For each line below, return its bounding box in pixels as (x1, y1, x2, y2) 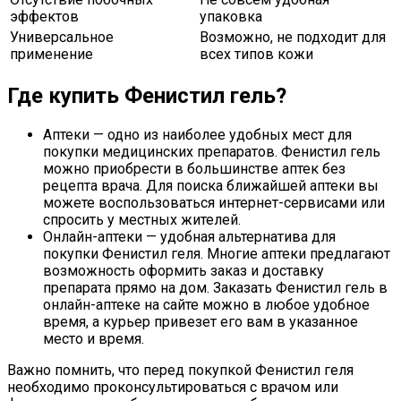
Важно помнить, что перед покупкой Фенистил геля (7, 362, 354, 380)
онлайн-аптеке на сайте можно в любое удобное (43, 296, 370, 314)
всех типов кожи (200, 46, 313, 64)
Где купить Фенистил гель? (7, 83, 286, 109)
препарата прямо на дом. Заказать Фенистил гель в (43, 279, 388, 297)
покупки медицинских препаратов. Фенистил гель (43, 143, 380, 161)
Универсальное (10, 29, 114, 47)
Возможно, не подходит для (200, 29, 386, 47)
